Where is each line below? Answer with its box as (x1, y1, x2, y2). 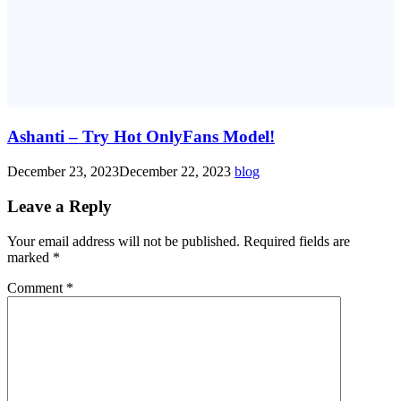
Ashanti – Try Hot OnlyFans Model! (7, 127, 275, 147)
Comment (7, 279, 66, 295)
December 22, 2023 (119, 164, 231, 180)
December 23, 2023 (7, 164, 119, 180)
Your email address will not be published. (7, 233, 240, 249)
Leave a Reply (7, 196, 112, 216)
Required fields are (243, 233, 350, 249)
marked (7, 249, 53, 265)
